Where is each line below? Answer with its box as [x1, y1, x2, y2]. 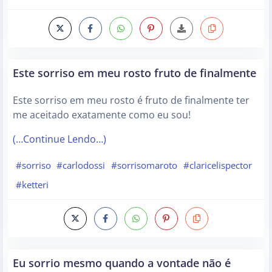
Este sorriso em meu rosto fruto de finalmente [13, 64, 256, 80]
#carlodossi [56, 159, 106, 172]
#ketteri [15, 178, 49, 191]
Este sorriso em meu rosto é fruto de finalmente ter [13, 93, 250, 107]
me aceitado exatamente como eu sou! [13, 107, 191, 121]
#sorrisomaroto [110, 159, 177, 172]
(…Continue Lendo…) [13, 132, 106, 146]
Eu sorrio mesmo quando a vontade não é [13, 254, 231, 270]
